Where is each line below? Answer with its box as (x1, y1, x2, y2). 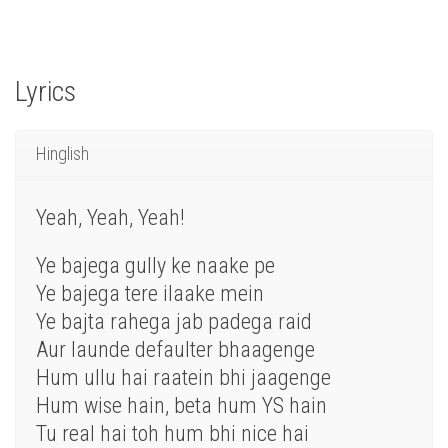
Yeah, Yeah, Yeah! (36, 205, 185, 231)
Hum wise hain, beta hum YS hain (36, 393, 327, 419)
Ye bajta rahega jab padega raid (36, 309, 312, 335)
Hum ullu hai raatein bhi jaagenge (36, 365, 331, 391)
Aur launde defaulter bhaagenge (36, 337, 315, 363)
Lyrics (15, 75, 76, 109)
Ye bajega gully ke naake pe (36, 253, 275, 279)
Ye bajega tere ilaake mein (36, 281, 264, 307)
